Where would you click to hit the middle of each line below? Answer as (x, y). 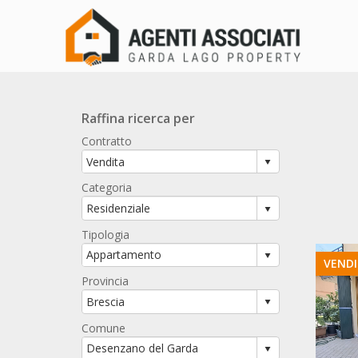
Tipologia (105, 234)
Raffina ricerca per (138, 118)
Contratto (107, 141)
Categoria (107, 188)
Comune (103, 328)
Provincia (105, 281)
